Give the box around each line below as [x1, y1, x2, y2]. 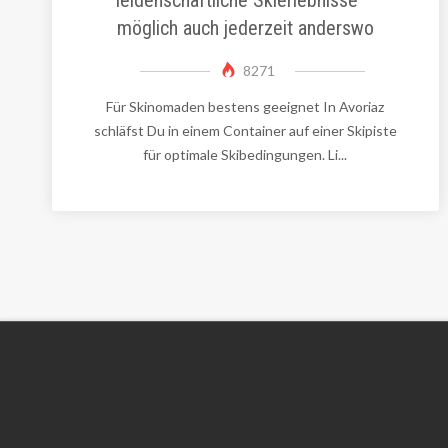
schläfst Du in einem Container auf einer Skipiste [93, 121, 397, 139]
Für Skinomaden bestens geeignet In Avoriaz [106, 97, 385, 115]
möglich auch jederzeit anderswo [116, 15, 374, 40]
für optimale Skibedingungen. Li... [143, 145, 348, 163]
